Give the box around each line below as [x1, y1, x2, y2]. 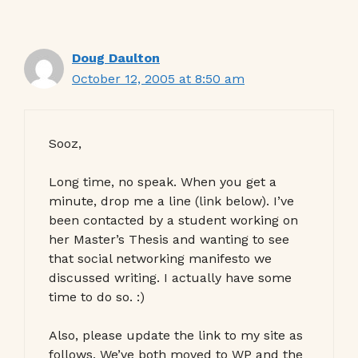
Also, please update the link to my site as [49, 327, 303, 343]
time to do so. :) [49, 288, 145, 304]
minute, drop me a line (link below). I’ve [49, 193, 294, 209]
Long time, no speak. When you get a [49, 173, 276, 189]
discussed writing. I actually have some [49, 269, 292, 285]
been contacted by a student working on [49, 212, 298, 228]
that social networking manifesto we [49, 250, 272, 266]
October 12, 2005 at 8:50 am [72, 70, 245, 86]
